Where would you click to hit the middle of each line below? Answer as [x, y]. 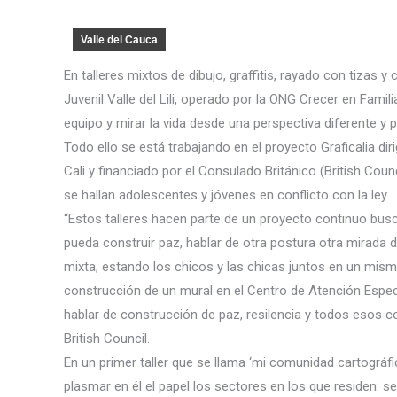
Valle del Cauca [119, 40]
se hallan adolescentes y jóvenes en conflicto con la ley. [226, 195]
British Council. [107, 339]
